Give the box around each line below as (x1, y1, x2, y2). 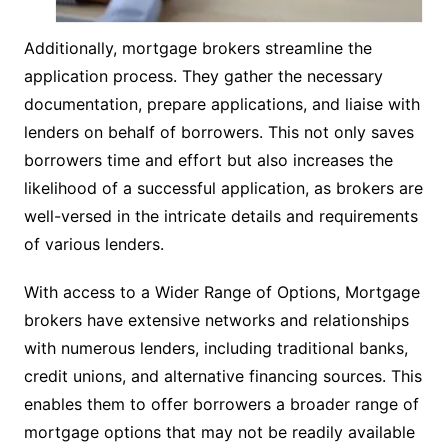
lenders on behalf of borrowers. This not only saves (23, 122, 414, 143)
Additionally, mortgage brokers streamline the (23, 38, 372, 59)
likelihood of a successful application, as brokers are (23, 178, 423, 199)
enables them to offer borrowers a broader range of (23, 394, 419, 415)
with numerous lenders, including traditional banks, (23, 338, 408, 359)
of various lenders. (23, 234, 164, 255)
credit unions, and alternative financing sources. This (23, 366, 422, 387)
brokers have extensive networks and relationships (23, 310, 409, 331)
